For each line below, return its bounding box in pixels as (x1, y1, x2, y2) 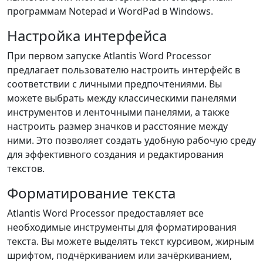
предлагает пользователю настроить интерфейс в (7, 63, 240, 76)
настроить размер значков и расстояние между (7, 120, 228, 133)
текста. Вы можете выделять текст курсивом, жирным (7, 235, 254, 248)
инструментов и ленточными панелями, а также (7, 106, 230, 119)
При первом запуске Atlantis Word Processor (7, 49, 211, 62)
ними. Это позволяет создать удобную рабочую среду (7, 134, 256, 147)
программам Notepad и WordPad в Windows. (7, 5, 213, 18)
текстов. (7, 162, 45, 175)
